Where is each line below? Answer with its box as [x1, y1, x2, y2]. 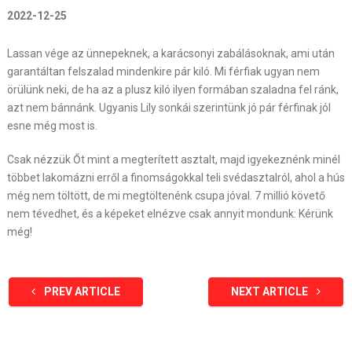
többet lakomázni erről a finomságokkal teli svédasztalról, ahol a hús [6, 171, 345, 184]
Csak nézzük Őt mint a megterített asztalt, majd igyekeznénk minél [6, 153, 340, 166]
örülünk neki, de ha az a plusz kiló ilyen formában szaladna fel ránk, [6, 83, 339, 96]
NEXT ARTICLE [231, 285, 311, 298]
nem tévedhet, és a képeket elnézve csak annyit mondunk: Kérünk [6, 207, 333, 220]
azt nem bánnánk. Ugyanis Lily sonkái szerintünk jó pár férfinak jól [6, 101, 331, 114]
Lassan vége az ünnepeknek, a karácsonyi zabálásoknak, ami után [6, 47, 335, 60]
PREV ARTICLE [41, 285, 120, 298]
